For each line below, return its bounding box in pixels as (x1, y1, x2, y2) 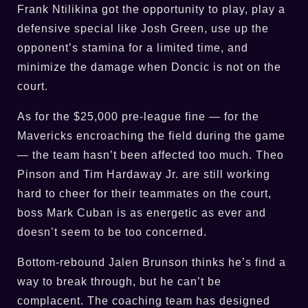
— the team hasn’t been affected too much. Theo (17, 148, 284, 161)
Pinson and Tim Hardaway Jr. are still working (17, 168, 270, 180)
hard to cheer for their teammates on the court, (17, 187, 272, 199)
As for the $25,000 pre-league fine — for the (17, 110, 259, 122)
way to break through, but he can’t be (17, 275, 221, 287)
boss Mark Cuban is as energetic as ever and (17, 206, 266, 219)
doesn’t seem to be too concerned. (17, 225, 207, 238)
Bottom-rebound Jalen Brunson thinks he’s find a (17, 256, 286, 268)
